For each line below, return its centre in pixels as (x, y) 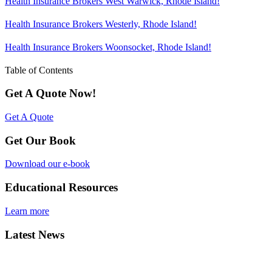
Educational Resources (61, 188)
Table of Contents (39, 70)
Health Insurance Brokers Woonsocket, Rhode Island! (108, 47)
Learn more (27, 211)
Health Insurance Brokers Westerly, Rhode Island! (101, 24)
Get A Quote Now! (50, 93)
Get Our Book (40, 140)
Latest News (35, 234)
